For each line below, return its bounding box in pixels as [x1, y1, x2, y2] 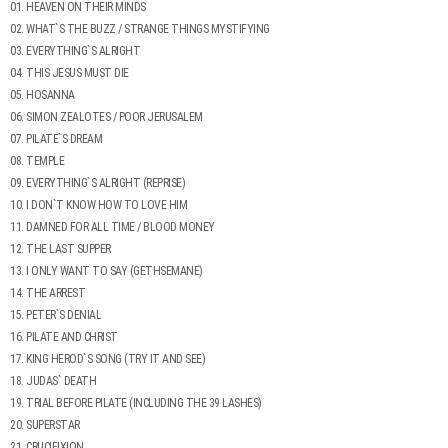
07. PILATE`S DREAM [10, 132, 102, 147]
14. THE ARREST [10, 286, 85, 301]
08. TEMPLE [10, 154, 64, 169]
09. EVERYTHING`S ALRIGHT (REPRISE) [10, 176, 185, 191]
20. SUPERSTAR [10, 418, 80, 433]
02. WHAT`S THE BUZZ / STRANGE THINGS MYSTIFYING [10, 22, 270, 37]
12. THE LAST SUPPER [10, 242, 111, 257]
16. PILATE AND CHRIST [10, 330, 118, 345]
